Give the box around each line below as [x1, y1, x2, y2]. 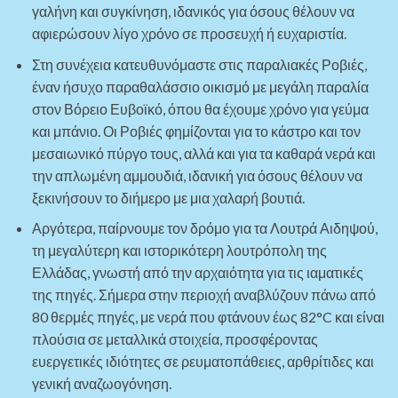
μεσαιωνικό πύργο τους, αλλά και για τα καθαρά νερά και [31, 144, 376, 162]
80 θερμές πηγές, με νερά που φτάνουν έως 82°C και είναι [31, 308, 385, 326]
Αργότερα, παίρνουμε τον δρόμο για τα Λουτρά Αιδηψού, [31, 219, 378, 237]
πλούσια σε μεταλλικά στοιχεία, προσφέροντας [31, 330, 318, 348]
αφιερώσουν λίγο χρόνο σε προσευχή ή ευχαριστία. [31, 25, 346, 43]
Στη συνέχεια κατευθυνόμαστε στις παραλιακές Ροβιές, [31, 55, 367, 73]
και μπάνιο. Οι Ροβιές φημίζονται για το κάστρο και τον [31, 122, 361, 139]
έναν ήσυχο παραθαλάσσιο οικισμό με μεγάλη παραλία [31, 77, 369, 95]
